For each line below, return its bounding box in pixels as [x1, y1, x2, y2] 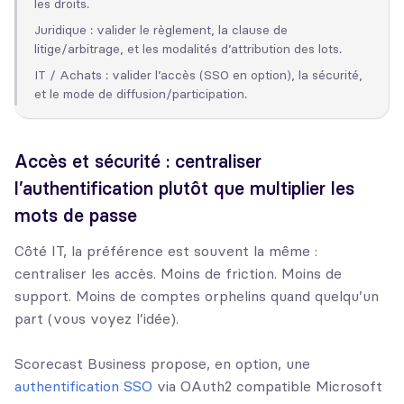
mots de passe [14, 204, 137, 227]
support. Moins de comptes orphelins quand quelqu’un [14, 287, 379, 306]
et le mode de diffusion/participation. [34, 87, 247, 103]
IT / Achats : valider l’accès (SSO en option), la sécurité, [34, 68, 363, 84]
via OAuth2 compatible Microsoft [152, 377, 382, 396]
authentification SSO [14, 377, 152, 396]
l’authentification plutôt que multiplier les [14, 177, 354, 200]
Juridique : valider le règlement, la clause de [34, 23, 288, 39]
